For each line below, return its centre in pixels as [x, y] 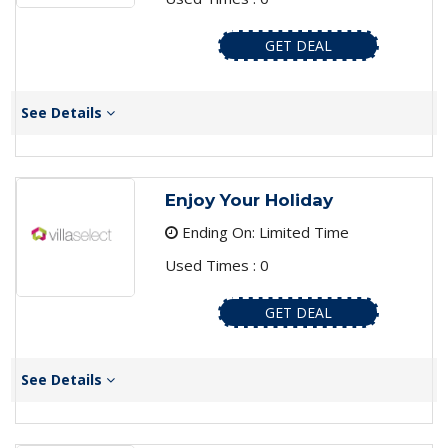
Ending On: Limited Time [263, 232]
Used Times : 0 [216, 265]
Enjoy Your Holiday [248, 200]
